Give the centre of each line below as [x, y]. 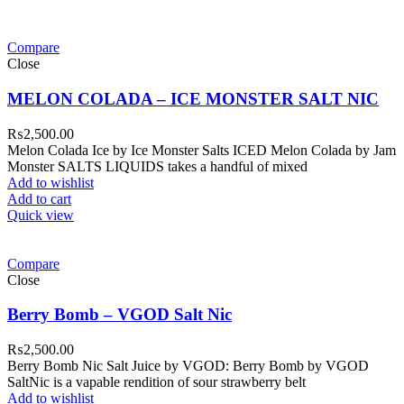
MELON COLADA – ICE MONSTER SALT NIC [193, 98]
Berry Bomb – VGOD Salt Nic [119, 315]
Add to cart [39, 198]
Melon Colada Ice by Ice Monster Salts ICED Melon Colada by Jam [202, 150]
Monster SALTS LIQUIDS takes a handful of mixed [157, 166]
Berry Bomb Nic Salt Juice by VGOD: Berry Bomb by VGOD [188, 366]
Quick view [41, 215]
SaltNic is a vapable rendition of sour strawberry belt [156, 382]
